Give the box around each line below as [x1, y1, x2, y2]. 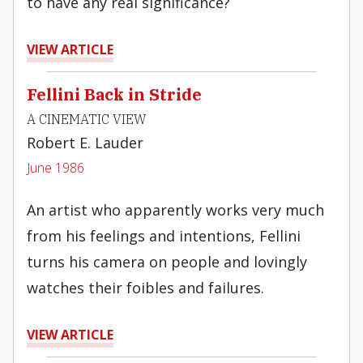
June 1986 [27, 159, 84, 177]
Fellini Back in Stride [27, 83, 202, 105]
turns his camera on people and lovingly [27, 252, 307, 271]
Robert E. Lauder [27, 133, 143, 152]
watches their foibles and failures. [27, 278, 264, 297]
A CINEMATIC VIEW [27, 111, 147, 127]
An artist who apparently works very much [27, 200, 324, 220]
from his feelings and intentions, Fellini [27, 226, 301, 246]
